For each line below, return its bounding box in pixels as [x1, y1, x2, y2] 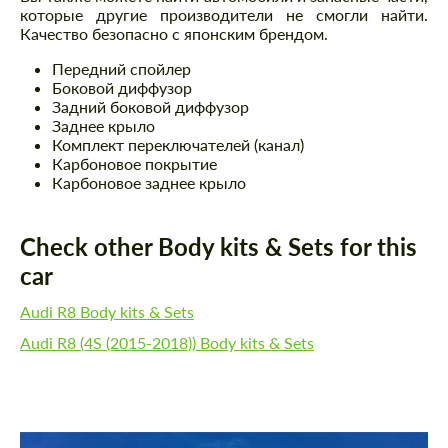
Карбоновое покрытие [52, 154, 217, 174]
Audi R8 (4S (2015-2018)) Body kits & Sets [20, 333, 314, 353]
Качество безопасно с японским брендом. [20, 24, 328, 44]
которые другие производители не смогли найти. [20, 5, 428, 25]
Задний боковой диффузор [52, 97, 249, 117]
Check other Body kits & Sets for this [20, 232, 417, 262]
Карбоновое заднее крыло [52, 173, 246, 193]
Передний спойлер [52, 59, 191, 79]
